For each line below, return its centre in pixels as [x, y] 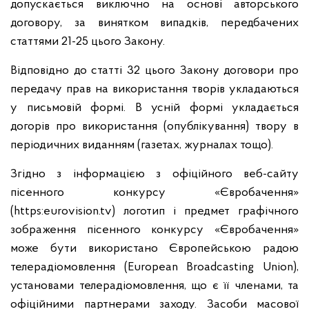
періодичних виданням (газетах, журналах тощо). [142, 145]
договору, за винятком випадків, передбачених [154, 23]
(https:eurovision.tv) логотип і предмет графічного [154, 211]
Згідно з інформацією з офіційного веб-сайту [154, 174]
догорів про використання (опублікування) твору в [154, 127]
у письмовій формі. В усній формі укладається [154, 108]
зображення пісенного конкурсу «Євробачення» [154, 230]
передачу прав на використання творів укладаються [154, 89]
